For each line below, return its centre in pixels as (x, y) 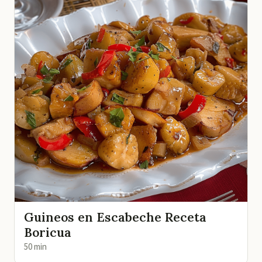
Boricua (48, 232)
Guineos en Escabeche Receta (115, 217)
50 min (35, 247)
